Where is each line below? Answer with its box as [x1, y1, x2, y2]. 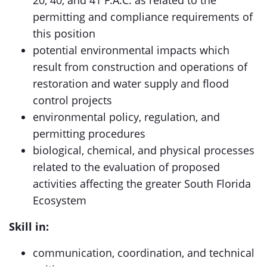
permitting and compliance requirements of [33, 10, 253, 24]
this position [33, 26, 95, 41]
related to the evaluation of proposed [33, 160, 220, 174]
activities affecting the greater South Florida [33, 176, 251, 191]
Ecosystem [33, 193, 86, 207]
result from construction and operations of [33, 60, 247, 74]
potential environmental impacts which [33, 43, 229, 57]
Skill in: [9, 219, 49, 234]
